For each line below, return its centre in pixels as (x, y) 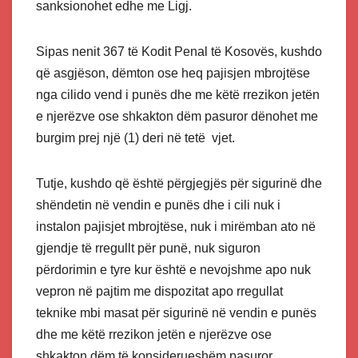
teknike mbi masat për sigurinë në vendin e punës (176, 313)
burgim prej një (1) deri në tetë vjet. (135, 138)
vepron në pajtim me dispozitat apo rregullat (159, 292)
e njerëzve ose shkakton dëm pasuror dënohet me (177, 117)
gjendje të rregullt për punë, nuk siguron (148, 249)
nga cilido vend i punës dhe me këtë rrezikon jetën (178, 95)
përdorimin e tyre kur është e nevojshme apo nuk (173, 270)
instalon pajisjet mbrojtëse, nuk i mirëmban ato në (176, 227)
